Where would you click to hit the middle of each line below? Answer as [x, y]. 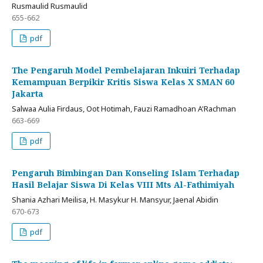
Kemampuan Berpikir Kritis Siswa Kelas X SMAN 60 [123, 82]
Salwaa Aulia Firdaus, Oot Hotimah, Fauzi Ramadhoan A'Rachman [124, 109]
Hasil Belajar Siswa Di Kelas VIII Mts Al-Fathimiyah [123, 185]
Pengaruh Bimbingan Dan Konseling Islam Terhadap [126, 173]
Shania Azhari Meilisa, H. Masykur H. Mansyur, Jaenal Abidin [115, 200]
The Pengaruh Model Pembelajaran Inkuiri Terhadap [126, 70]
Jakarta [28, 94]
